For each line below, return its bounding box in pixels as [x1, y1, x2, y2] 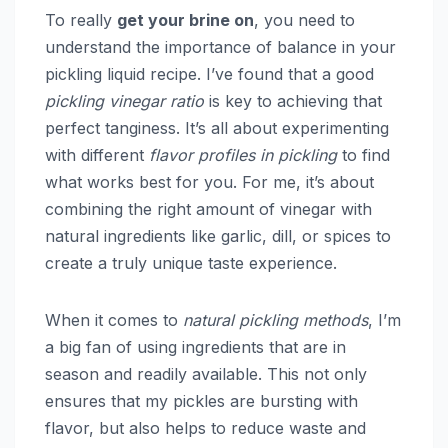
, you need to [254, 9, 355, 30]
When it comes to [45, 309, 183, 330]
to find [337, 144, 390, 165]
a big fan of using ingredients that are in [45, 336, 346, 357]
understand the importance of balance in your [45, 36, 396, 57]
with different [45, 144, 149, 165]
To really [45, 9, 117, 30]
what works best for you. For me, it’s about [45, 171, 374, 192]
